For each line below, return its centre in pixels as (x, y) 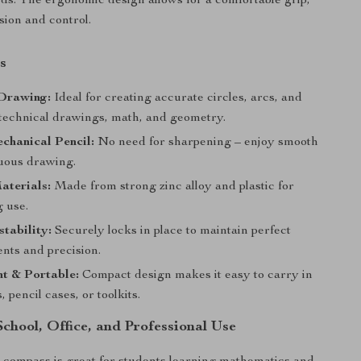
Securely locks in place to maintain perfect (172, 231)
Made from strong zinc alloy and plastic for (173, 187)
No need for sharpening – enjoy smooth (207, 143)
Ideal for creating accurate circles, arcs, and (177, 98)
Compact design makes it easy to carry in (196, 276)
